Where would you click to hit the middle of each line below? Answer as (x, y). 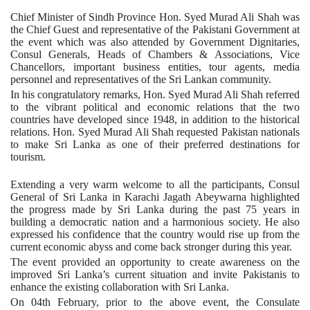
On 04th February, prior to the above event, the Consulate (155, 302)
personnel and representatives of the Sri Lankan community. (141, 79)
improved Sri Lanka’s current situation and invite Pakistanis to (155, 274)
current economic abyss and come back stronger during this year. (151, 246)
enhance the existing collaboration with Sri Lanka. (120, 286)
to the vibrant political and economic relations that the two (155, 107)
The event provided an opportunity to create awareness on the (155, 262)
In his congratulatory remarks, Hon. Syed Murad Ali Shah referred (155, 94)
